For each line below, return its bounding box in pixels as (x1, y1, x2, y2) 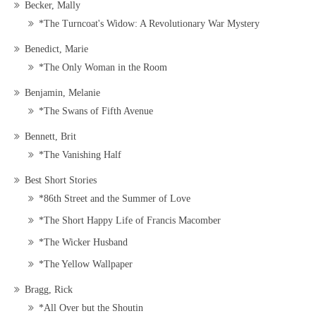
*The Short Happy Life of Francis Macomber (39, 215, 221, 226)
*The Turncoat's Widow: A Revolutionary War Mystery (39, 18, 260, 30)
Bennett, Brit (25, 131, 76, 142)
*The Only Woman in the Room (39, 62, 167, 73)
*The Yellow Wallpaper (39, 259, 133, 270)
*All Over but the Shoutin (39, 303, 143, 314)
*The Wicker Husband (39, 237, 128, 248)
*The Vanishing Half (39, 150, 121, 161)
